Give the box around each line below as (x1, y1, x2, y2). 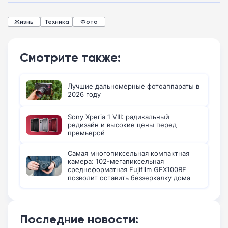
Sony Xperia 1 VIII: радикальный (68, 112, 169, 122)
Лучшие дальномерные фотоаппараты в (68, 81, 199, 91)
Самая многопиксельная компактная (68, 149, 189, 158)
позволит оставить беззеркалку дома (68, 173, 190, 183)
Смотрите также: (20, 50, 121, 65)
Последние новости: (20, 212, 138, 227)
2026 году (68, 90, 101, 99)
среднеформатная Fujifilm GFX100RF (68, 165, 186, 175)
